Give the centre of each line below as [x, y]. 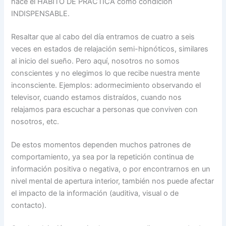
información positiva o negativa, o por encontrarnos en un [111, 169]
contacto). [29, 205]
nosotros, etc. [35, 122]
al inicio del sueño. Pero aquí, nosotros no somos [96, 61]
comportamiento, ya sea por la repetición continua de [103, 157]
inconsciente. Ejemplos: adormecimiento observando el [106, 86]
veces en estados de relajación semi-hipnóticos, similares [110, 49]
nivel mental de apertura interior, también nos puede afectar [113, 181]
